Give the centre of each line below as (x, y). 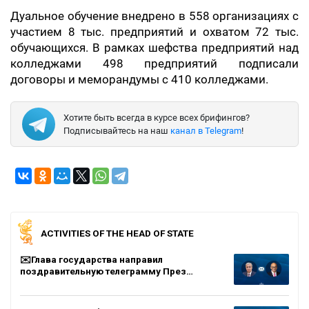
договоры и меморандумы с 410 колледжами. (139, 79)
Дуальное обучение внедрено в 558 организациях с (154, 16)
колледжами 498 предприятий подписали (154, 63)
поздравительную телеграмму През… (107, 271)
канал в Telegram (206, 130)
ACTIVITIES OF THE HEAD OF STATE (117, 233)
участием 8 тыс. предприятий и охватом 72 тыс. (154, 32)
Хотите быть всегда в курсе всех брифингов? (157, 117)
